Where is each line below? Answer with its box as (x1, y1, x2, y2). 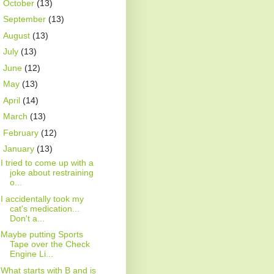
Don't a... (9, 213, 45, 223)
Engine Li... (9, 249, 53, 259)
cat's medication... (9, 203, 80, 213)
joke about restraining (9, 168, 94, 178)
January (2, 144, 37, 154)
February (2, 127, 41, 138)
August (2, 30, 32, 40)
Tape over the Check (9, 239, 90, 250)
